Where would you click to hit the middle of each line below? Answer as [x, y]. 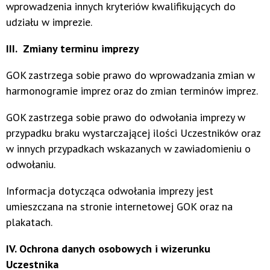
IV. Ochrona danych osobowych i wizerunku [108, 249]
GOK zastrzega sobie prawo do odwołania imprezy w [126, 118]
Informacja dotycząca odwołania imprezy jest [110, 191]
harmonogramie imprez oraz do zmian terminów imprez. [132, 91]
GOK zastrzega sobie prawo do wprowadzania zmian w [130, 75]
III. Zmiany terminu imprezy [73, 49]
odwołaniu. [31, 165]
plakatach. [29, 222]
